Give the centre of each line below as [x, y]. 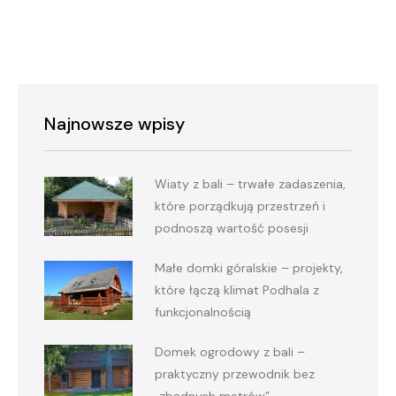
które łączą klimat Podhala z [237, 290]
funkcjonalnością [203, 312]
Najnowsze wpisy [114, 124]
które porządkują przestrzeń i [240, 206]
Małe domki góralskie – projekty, [249, 268]
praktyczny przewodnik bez [235, 374]
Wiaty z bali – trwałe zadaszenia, [250, 184]
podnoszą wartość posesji [232, 228]
